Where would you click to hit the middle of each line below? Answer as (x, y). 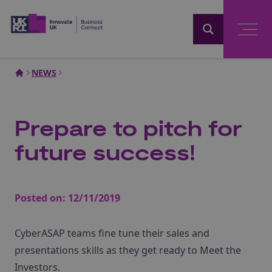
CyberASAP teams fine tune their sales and (112, 233)
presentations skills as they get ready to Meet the (128, 250)
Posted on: (41, 198)
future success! (105, 154)
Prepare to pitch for (128, 130)
